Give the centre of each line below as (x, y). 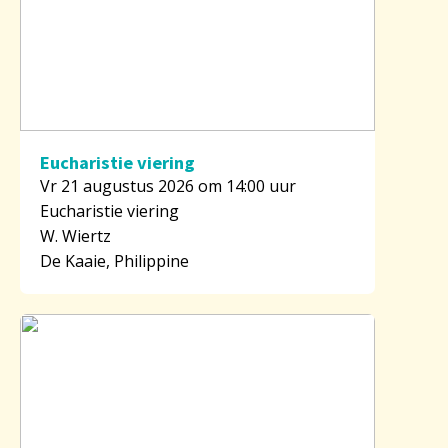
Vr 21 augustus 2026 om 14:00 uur (168, 185)
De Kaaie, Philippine (114, 260)
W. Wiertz (75, 235)
